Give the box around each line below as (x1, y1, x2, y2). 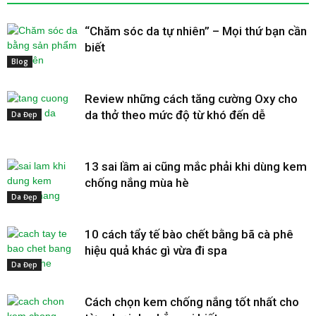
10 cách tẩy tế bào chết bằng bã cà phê (85, 227, 293, 241)
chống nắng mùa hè (85, 176, 192, 190)
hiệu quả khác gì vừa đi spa (85, 243, 227, 257)
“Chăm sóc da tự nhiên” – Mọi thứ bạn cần (85, 24, 307, 38)
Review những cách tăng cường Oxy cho (85, 92, 298, 106)
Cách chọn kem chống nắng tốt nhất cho (85, 295, 299, 309)
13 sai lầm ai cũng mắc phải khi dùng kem (85, 159, 307, 174)
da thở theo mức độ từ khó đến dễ (85, 108, 265, 122)
